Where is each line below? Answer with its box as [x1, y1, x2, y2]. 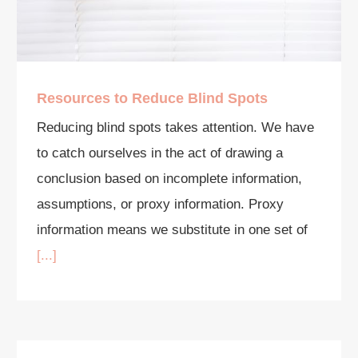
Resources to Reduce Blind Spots [37, 90, 268, 107]
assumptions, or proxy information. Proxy [37, 197, 284, 213]
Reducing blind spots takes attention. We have [37, 120, 315, 136]
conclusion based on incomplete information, [37, 171, 303, 187]
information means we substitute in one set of [37, 222, 308, 238]
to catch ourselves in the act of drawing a [37, 145, 284, 161]
